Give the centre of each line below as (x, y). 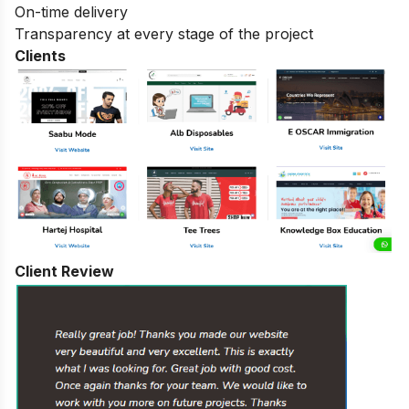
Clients (40, 55)
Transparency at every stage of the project (164, 33)
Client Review (64, 272)
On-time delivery (71, 11)
